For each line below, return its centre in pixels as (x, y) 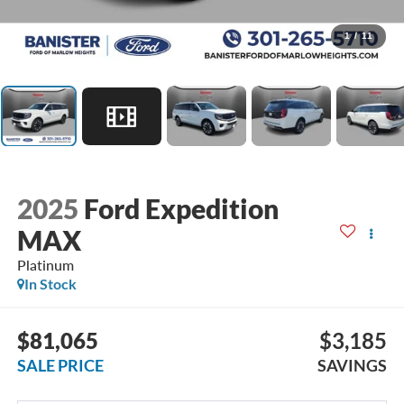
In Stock (50, 284)
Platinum (45, 265)
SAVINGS (353, 365)
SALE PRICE (60, 365)
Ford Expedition (181, 209)
